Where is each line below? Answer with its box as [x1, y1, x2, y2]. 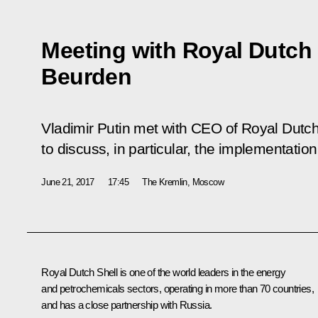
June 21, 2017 [41, 176, 94, 187]
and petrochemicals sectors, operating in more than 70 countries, [41, 282, 314, 295]
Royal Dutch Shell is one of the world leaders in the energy [41, 265, 285, 278]
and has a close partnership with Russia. [41, 298, 212, 311]
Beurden [41, 63, 132, 89]
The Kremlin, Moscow [142, 176, 224, 187]
